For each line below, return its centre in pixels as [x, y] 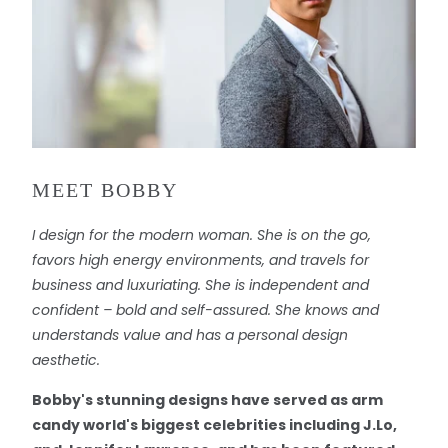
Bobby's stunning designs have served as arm [207, 399]
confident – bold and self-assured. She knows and [205, 309]
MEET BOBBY [104, 189]
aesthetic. [65, 359]
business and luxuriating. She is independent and [200, 284]
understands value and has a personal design [189, 334]
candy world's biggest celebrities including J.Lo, [214, 424]
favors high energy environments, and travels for [200, 259]
